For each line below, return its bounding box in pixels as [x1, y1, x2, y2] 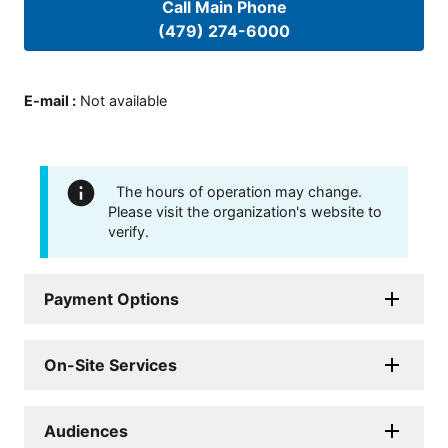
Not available [80, 91, 167, 109]
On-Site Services [44, 354, 177, 375]
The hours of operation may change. [116, 182, 362, 200]
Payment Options [44, 288, 179, 309]
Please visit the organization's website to [108, 202, 382, 220]
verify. [108, 222, 149, 240]
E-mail [24, 91, 69, 109]
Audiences [44, 420, 128, 441]
